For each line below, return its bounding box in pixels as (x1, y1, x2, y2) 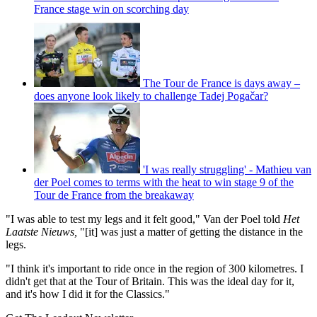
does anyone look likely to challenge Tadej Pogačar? (34, 89, 268, 102)
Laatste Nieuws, (6, 225, 77, 238)
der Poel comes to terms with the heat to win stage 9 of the (34, 175, 294, 188)
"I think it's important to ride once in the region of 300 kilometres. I (6, 262, 304, 275)
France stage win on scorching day (34, 2, 189, 15)
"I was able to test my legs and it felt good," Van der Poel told (6, 212, 283, 225)
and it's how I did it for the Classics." (6, 287, 170, 300)
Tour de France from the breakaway (34, 188, 194, 201)
